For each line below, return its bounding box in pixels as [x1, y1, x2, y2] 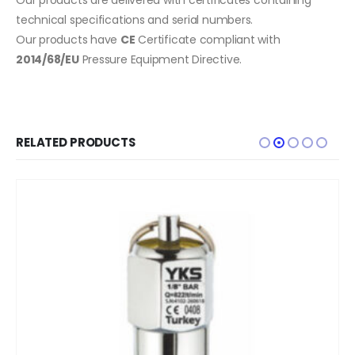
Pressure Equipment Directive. [78, 51, 242, 67]
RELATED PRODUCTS [16, 134, 136, 151]
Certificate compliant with [135, 31, 281, 48]
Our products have [16, 31, 120, 48]
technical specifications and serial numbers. [16, 11, 254, 28]
